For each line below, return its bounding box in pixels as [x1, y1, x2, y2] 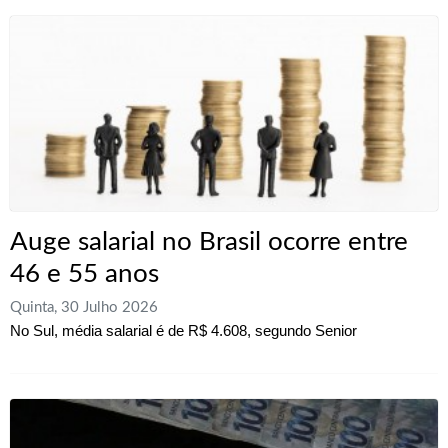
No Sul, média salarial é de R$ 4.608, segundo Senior [10, 321, 357, 339]
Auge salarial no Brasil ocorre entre [10, 228, 408, 255]
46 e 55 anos [10, 260, 159, 287]
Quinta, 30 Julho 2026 [10, 299, 158, 315]
